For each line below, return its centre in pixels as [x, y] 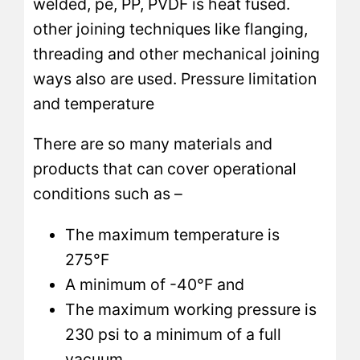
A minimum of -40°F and [155, 284]
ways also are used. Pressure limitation [175, 78]
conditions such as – [108, 194]
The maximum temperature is [173, 234]
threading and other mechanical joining [177, 53]
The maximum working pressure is [191, 309]
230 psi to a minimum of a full [174, 334]
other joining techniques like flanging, [171, 29]
